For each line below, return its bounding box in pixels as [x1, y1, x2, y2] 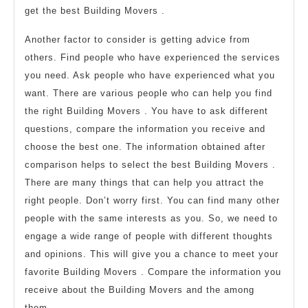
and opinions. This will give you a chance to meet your [25, 249, 278, 260]
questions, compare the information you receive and [25, 124, 265, 135]
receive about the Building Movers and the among [25, 285, 254, 296]
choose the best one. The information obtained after [25, 142, 265, 153]
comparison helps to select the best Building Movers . [25, 159, 276, 170]
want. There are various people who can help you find [25, 88, 272, 99]
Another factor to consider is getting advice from [25, 34, 250, 45]
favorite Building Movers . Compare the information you [25, 267, 281, 278]
